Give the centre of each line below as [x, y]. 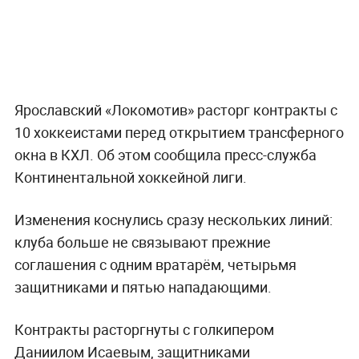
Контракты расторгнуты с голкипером [144, 330]
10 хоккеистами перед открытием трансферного [179, 133]
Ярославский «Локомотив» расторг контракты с [175, 110]
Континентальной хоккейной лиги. [130, 177]
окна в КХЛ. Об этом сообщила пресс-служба [165, 155]
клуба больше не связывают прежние [142, 242]
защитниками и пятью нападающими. [143, 287]
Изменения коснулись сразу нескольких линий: [173, 220]
